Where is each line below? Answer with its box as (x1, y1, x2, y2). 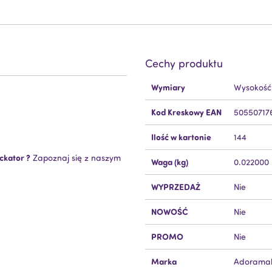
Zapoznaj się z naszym (30, 152, 121, 163)
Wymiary (151, 81, 185, 93)
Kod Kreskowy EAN (151, 106, 222, 118)
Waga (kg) (151, 156, 188, 168)
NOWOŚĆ (151, 206, 188, 218)
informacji (144, 87, 183, 98)
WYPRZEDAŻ (151, 181, 200, 193)
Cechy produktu (145, 56, 223, 70)
